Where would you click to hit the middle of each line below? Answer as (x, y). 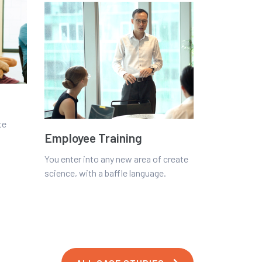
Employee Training (93, 138)
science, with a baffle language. (105, 173)
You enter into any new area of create (116, 159)
